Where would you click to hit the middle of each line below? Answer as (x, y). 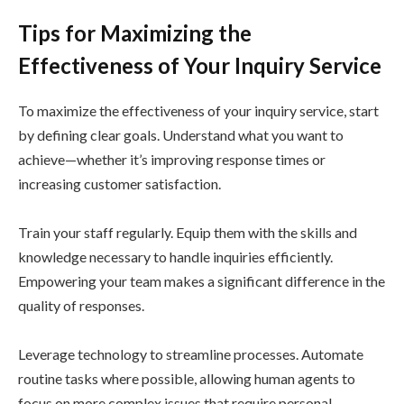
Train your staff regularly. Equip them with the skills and (188, 233)
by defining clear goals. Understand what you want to (181, 135)
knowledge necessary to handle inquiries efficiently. (175, 257)
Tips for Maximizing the (135, 33)
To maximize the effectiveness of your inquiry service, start (198, 111)
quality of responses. (81, 306)
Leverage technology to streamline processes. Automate (191, 354)
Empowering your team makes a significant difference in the (202, 281)
